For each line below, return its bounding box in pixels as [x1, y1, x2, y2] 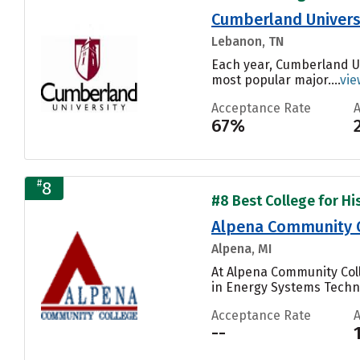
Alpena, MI [211, 240, 272, 256]
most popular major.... [211, 72, 340, 88]
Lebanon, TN [211, 33, 284, 49]
